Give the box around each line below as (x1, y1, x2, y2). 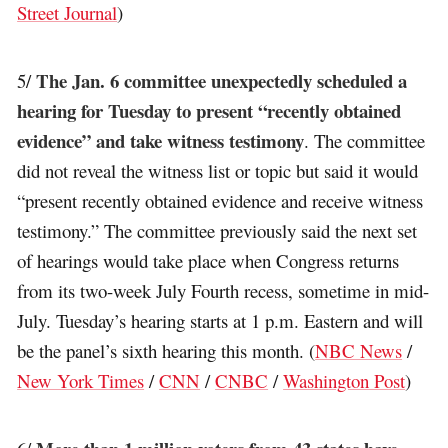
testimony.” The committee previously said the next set (17, 217, 418, 243)
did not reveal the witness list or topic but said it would (17, 157, 419, 183)
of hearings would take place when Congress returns (17, 247, 400, 273)
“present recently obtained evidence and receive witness (17, 187, 424, 213)
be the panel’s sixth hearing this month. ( (17, 337, 316, 363)
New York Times (17, 367, 145, 393)
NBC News (315, 337, 403, 363)
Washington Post (283, 367, 406, 393)
